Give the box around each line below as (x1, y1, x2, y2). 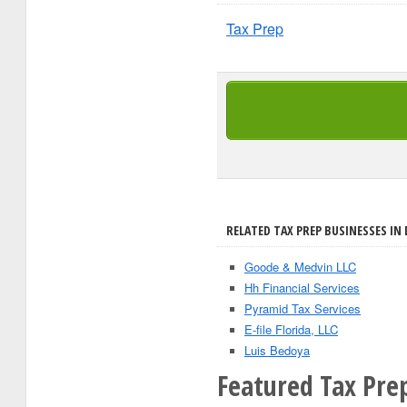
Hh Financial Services (244, 279, 360, 296)
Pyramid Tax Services (244, 300, 361, 317)
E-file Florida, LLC (244, 321, 338, 338)
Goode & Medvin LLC (244, 258, 356, 275)
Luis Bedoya (244, 342, 310, 359)
